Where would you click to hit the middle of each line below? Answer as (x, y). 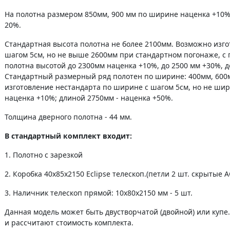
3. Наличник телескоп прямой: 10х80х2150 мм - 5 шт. (99, 193)
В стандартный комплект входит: (68, 136)
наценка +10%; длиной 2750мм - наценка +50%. (89, 98)
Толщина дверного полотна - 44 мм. (68, 117)
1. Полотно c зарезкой (44, 155)
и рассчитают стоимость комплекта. (69, 223)
